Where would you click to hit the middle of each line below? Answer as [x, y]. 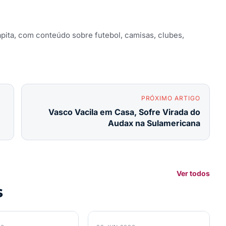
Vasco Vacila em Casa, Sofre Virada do [124, 112]
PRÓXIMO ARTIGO [171, 98]
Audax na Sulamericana [154, 123]
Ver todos [193, 173]
